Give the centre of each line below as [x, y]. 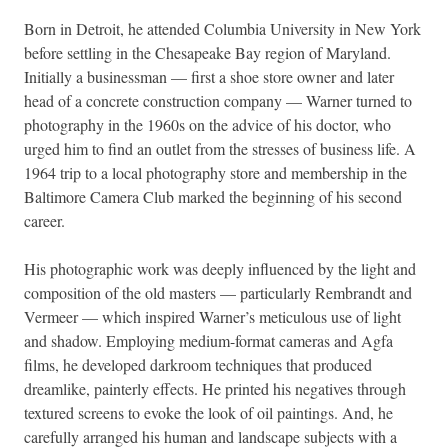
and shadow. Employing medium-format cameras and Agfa [208, 341]
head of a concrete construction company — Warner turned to [218, 101]
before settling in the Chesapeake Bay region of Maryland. [207, 53]
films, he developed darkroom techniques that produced [198, 365]
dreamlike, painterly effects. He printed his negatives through [215, 389]
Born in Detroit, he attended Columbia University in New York [222, 29]
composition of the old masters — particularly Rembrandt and [218, 293]
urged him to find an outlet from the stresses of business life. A [220, 149]
